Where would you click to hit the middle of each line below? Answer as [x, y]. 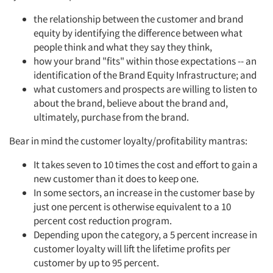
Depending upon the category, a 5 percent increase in [145, 235]
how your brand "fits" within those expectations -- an [145, 61]
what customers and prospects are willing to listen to [145, 89]
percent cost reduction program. [103, 221]
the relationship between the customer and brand [138, 19]
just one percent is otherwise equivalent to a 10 [132, 207]
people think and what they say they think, [123, 47]
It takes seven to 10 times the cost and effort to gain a [146, 165]
